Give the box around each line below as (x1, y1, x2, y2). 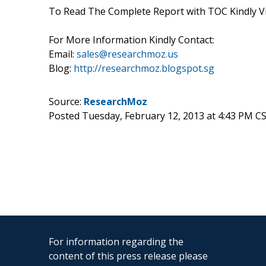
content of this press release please (49, 249, 208, 262)
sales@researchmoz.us (77, 47, 178, 61)
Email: (49, 47, 77, 61)
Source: (49, 94, 84, 108)
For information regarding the (49, 235, 183, 248)
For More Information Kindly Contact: (49, 33, 214, 46)
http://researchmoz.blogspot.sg (74, 61, 214, 75)
